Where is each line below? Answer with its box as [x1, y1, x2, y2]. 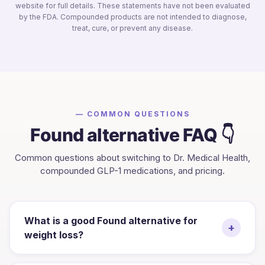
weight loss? [24, 228, 83, 241]
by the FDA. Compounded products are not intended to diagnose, [18, 12, 247, 21]
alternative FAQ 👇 [83, 124, 235, 146]
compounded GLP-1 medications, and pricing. [40, 164, 225, 176]
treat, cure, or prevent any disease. [72, 23, 193, 33]
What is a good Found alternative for [24, 214, 198, 227]
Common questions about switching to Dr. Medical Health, [15, 151, 250, 163]
